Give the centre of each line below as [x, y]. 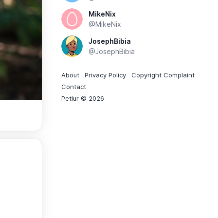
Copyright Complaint [163, 75]
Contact [74, 87]
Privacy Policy [105, 75]
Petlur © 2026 [83, 98]
